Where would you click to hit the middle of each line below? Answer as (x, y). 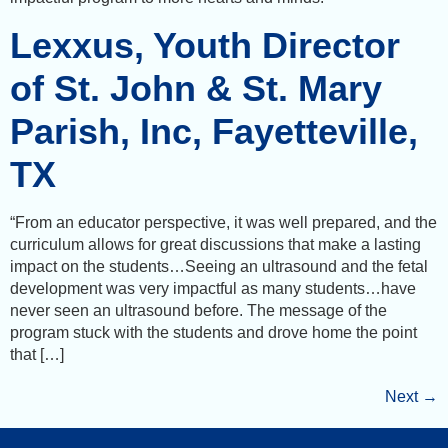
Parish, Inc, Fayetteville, (214, 131)
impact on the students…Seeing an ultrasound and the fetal (219, 266)
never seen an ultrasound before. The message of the (198, 310)
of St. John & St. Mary (196, 88)
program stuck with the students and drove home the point (213, 332)
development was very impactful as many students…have (213, 288)
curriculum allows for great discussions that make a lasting (215, 244)
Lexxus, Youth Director (205, 45)
